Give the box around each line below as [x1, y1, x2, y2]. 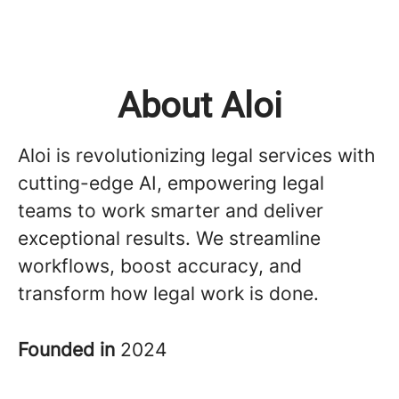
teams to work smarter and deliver [18, 199, 323, 222]
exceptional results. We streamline [18, 227, 321, 249]
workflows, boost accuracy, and [18, 255, 302, 277]
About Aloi [117, 85, 282, 126]
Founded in [18, 338, 120, 361]
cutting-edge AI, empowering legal [18, 172, 324, 194]
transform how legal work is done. [18, 282, 319, 305]
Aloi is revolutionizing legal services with [18, 144, 375, 167]
